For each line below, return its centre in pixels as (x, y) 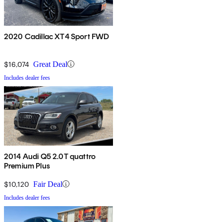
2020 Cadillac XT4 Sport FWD (57, 36)
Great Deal (50, 64)
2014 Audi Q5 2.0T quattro (50, 156)
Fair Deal (48, 184)
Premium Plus (27, 166)
